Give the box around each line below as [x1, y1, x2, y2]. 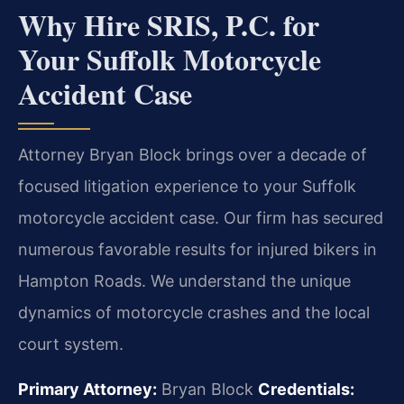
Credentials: [258, 379, 354, 399]
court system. [18, 335, 124, 354]
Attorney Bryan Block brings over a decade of [18, 145, 367, 165]
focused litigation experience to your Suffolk [18, 177, 356, 197]
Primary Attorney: [18, 379, 157, 399]
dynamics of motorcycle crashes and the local [18, 303, 370, 323]
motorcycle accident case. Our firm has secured [18, 208, 383, 228]
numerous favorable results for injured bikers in [18, 240, 377, 260]
